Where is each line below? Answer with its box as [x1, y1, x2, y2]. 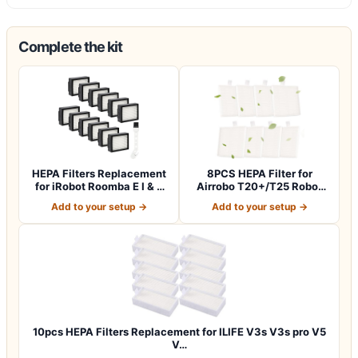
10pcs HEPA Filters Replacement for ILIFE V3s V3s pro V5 [32, 324, 326, 338]
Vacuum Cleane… [214, 192, 304, 205]
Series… [78, 192, 119, 205]
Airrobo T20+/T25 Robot [197, 179, 322, 193]
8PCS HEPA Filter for [206, 166, 312, 180]
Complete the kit [18, 38, 123, 55]
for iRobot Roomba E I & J [35, 179, 162, 193]
